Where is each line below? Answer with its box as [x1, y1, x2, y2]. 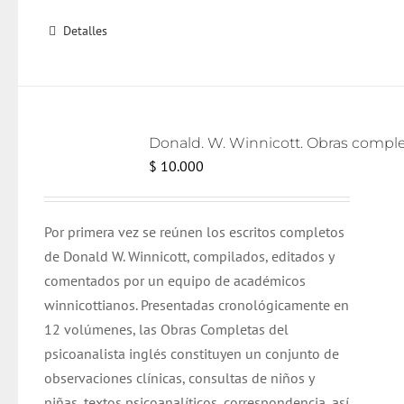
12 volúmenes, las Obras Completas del [44, 320, 289, 338]
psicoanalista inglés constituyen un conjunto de [44, 344, 340, 363]
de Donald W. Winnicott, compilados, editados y [44, 247, 335, 265]
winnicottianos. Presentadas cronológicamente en [44, 296, 350, 314]
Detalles [63, 23, 108, 39]
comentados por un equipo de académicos [44, 271, 307, 289]
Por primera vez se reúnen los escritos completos [44, 223, 345, 241]
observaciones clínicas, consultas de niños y [44, 369, 315, 387]
